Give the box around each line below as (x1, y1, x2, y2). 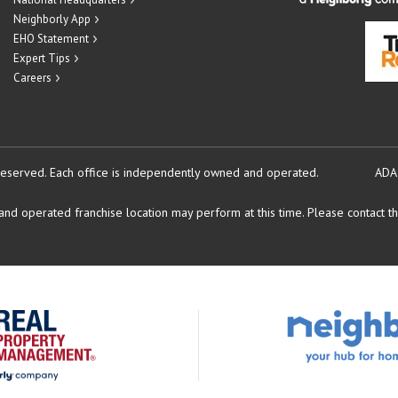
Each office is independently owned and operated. (50, 164, 318, 180)
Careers (13, 70, 52, 85)
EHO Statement (13, 31, 89, 46)
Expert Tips (13, 51, 70, 66)
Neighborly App (13, 12, 91, 27)
